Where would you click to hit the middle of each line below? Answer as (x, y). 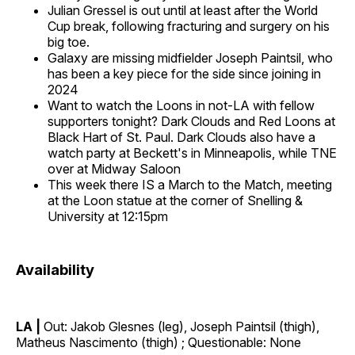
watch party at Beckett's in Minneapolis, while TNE (192, 153)
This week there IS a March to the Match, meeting (190, 185)
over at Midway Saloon (114, 169)
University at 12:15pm (108, 217)
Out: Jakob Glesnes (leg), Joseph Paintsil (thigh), (181, 327)
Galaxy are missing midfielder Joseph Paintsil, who (190, 58)
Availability (55, 270)
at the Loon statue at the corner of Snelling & (175, 201)
